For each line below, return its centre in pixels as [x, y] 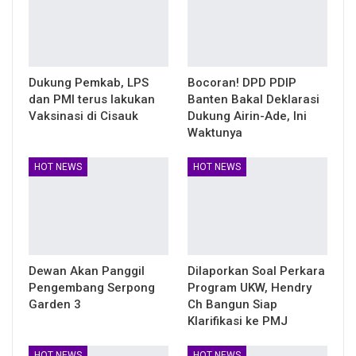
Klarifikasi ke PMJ [238, 321]
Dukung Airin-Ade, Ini [247, 116]
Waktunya [215, 132]
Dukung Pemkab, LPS [89, 82]
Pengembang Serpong [92, 287]
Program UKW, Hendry [250, 287]
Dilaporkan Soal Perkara [256, 271]
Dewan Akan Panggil [87, 271]
